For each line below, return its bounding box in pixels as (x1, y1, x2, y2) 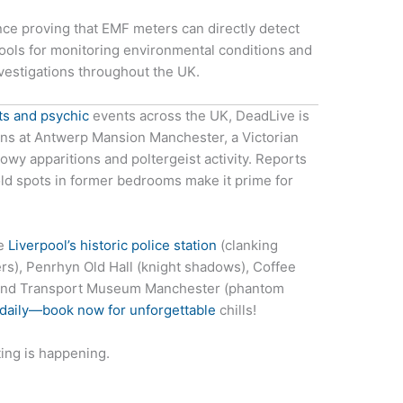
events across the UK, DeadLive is (89, 106, 310, 124)
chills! (216, 300, 257, 318)
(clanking (217, 236, 279, 254)
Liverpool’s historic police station (8, 236, 218, 254)
